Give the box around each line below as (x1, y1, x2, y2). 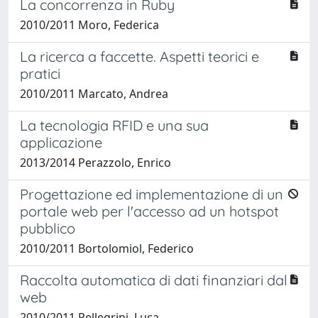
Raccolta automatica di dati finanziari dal (20, 270, 287, 289)
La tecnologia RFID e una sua (20, 116, 209, 134)
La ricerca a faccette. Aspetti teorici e (20, 47, 259, 65)
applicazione (20, 133, 102, 151)
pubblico (20, 219, 75, 237)
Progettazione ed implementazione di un (20, 185, 283, 203)
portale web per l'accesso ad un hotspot (20, 202, 279, 220)
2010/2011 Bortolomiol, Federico (20, 240, 194, 256)
